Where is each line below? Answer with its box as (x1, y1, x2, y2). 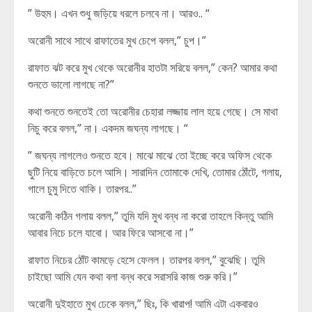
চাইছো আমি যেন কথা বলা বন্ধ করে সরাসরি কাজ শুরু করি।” (28, 269, 237, 284)
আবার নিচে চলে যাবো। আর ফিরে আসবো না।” (28, 225, 194, 240)
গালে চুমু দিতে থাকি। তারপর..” (28, 181, 136, 196)
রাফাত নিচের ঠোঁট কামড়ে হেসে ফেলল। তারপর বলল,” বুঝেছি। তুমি (28, 252, 265, 267)
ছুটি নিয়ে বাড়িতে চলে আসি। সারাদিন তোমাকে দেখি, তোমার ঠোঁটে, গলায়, (28, 164, 282, 180)
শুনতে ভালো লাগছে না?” (28, 77, 114, 92)
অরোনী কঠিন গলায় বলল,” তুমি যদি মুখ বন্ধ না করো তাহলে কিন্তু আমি (28, 208, 273, 224)
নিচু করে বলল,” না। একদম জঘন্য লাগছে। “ (28, 120, 188, 136)
